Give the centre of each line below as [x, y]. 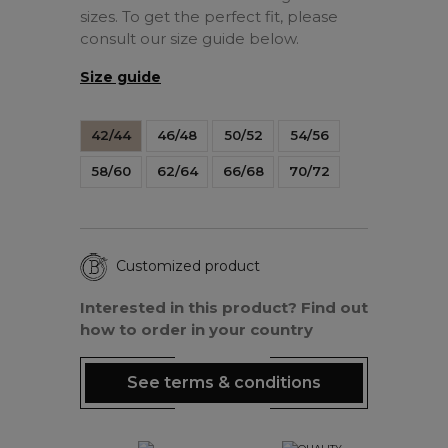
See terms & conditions [224, 382]
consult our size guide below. [189, 38]
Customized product [188, 266]
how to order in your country [196, 329]
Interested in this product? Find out [224, 307]
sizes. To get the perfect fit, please [209, 16]
